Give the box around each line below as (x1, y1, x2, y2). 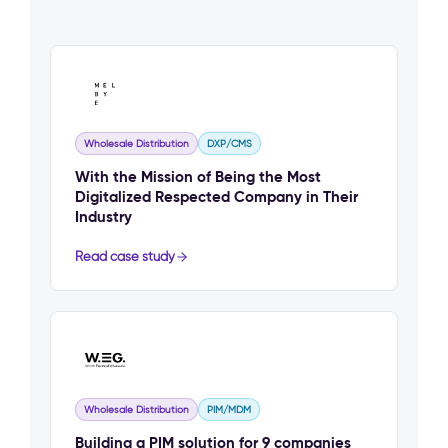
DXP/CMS (207, 137, 252, 151)
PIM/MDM (207, 403, 251, 417)
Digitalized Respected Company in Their (75, 187, 358, 207)
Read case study (75, 249, 175, 265)
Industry (75, 207, 132, 227)
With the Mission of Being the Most (75, 167, 321, 187)
